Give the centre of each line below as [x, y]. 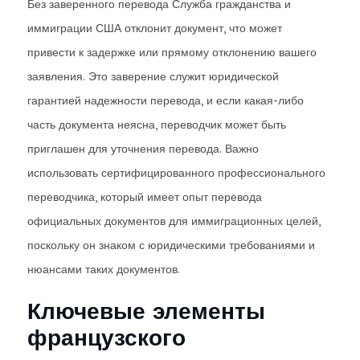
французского [106, 337]
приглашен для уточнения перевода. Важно [143, 149]
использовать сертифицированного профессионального [176, 173]
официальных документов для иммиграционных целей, [174, 221]
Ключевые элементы [146, 311]
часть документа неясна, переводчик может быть [157, 125]
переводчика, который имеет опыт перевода [145, 197]
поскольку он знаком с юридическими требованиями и [171, 245]
